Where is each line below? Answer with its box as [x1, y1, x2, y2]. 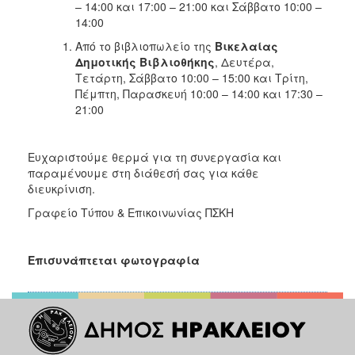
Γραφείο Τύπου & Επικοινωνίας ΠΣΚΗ [28, 204, 234, 220]
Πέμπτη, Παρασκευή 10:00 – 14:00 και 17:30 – [75, 85, 323, 101]
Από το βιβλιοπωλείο [75, 37, 190, 54]
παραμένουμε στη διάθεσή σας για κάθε [28, 164, 259, 181]
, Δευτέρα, [215, 53, 274, 70]
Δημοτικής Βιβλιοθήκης [75, 53, 215, 70]
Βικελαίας [212, 37, 278, 54]
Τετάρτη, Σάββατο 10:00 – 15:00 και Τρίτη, [75, 69, 308, 86]
